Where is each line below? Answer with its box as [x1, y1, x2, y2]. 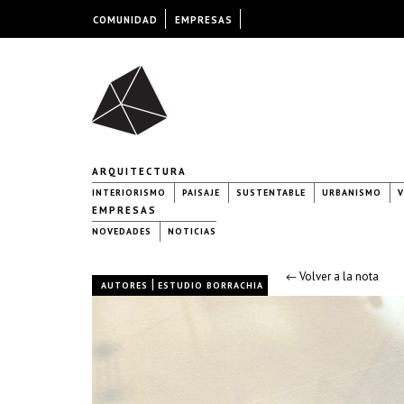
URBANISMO [322, 187, 381, 198]
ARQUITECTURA [92, 165, 187, 178]
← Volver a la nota [286, 269, 379, 284]
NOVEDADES [92, 225, 151, 237]
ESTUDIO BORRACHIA [158, 280, 263, 291]
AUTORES [101, 280, 148, 291]
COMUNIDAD [92, 14, 158, 26]
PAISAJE [182, 187, 220, 198]
